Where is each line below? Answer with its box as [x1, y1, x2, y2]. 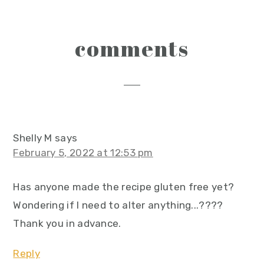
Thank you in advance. [13, 217, 121, 230]
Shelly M [13, 132, 52, 144]
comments [75, 34, 189, 64]
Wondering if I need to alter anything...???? [13, 199, 223, 212]
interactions [12, 53, 124, 75]
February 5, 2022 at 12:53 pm [13, 147, 153, 159]
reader [12, 34, 75, 56]
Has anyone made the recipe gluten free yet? [13, 181, 235, 193]
